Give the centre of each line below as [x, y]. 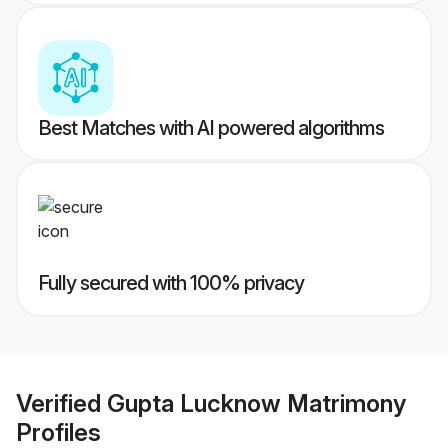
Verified [61, 403]
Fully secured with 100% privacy [171, 283]
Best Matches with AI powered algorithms [211, 128]
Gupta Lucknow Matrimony [256, 403]
